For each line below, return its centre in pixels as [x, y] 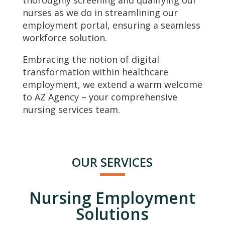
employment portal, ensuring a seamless [111, 25]
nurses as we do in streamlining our [100, 13]
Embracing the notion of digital [91, 60]
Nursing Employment [113, 198]
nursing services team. [71, 110]
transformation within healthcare [95, 72]
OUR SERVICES [113, 162]
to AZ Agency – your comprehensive [100, 97]
